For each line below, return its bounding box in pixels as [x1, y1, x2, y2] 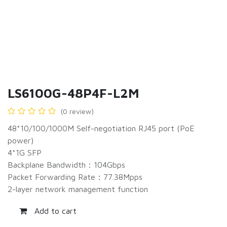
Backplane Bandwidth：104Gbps [8, 160, 125, 170]
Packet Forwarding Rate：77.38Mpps [8, 172, 142, 182]
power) [8, 136, 33, 145]
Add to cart [31, 206, 77, 215]
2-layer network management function [8, 184, 148, 194]
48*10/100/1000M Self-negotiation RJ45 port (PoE [8, 124, 195, 133]
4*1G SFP [8, 148, 42, 158]
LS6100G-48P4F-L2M [8, 86, 139, 101]
